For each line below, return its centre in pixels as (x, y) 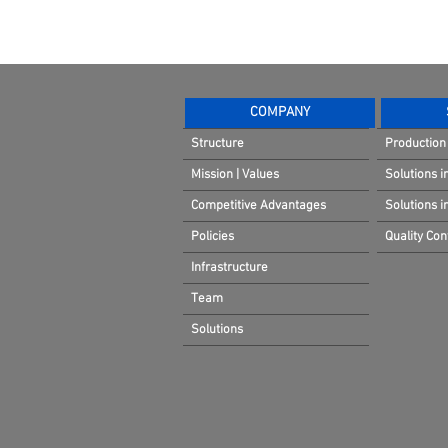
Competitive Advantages (258, 206)
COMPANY (280, 112)
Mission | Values (235, 175)
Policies (212, 237)
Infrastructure (229, 268)
